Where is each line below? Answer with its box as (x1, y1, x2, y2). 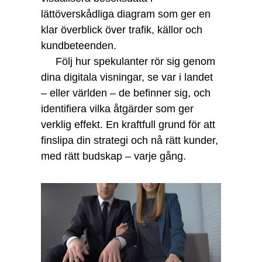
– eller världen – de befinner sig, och (40, 87, 211, 99)
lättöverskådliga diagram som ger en (40, 8, 211, 20)
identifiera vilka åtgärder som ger (40, 103, 194, 115)
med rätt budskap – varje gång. (40, 150, 186, 162)
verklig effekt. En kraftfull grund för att (40, 119, 215, 130)
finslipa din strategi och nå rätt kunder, (40, 135, 218, 146)
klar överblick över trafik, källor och (40, 24, 202, 36)
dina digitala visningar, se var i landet (40, 71, 213, 83)
